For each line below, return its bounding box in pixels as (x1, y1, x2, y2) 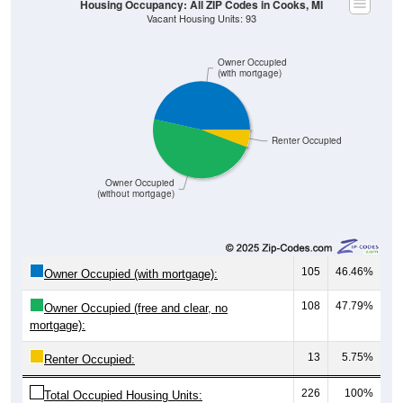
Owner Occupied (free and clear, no (44, 282, 228, 296)
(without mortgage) (97, 167, 175, 180)
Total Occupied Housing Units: (44, 369, 202, 383)
